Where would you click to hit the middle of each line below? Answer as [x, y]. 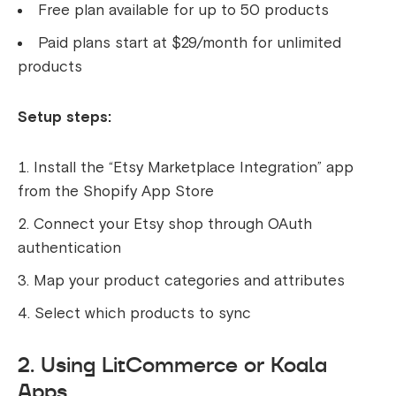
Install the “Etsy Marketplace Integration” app [194, 168]
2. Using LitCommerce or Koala [172, 365]
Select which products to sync [143, 314]
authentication [69, 248]
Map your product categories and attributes [189, 281]
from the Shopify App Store [116, 192]
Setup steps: [65, 118]
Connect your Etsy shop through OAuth [173, 225]
